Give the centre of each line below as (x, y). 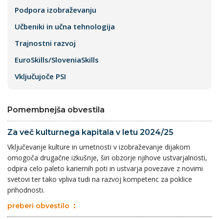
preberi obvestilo (38, 206)
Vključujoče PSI (40, 76)
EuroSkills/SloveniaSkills (57, 59)
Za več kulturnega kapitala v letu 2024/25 (90, 132)
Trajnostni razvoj (45, 43)
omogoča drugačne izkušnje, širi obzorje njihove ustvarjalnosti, (107, 157)
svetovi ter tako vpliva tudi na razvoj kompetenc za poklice (100, 179)
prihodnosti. (26, 190)
